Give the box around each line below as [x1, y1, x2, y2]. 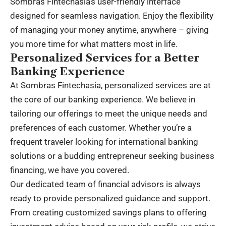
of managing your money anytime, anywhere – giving [10, 24, 209, 35]
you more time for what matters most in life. [10, 38, 178, 49]
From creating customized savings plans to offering [10, 207, 207, 217]
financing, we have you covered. [10, 164, 129, 175]
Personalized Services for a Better [10, 51, 199, 64]
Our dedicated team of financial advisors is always [10, 179, 201, 189]
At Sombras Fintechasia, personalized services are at [10, 80, 211, 90]
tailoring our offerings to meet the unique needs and [10, 108, 207, 119]
